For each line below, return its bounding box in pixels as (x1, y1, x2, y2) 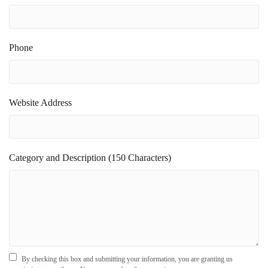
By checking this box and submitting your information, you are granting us (20, 255, 233, 264)
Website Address (9, 98, 72, 108)
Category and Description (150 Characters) (9, 153, 171, 163)
